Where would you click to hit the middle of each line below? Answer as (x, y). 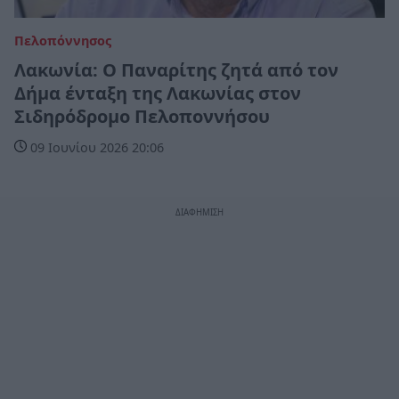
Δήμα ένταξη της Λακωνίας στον (158, 93)
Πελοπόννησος (63, 40)
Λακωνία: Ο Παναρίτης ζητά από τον (176, 69)
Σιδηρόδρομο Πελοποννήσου (142, 116)
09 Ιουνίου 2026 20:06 (95, 147)
